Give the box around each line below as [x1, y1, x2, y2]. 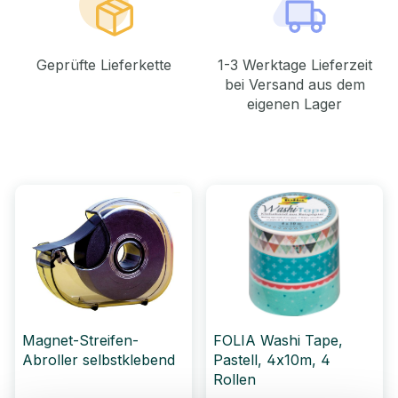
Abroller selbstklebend [22, 351, 175, 370]
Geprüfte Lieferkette [36, 56, 171, 75]
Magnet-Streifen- [22, 331, 139, 350]
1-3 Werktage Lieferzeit [217, 56, 372, 75]
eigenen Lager [247, 95, 342, 114]
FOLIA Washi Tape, [213, 331, 343, 350]
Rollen [213, 370, 256, 389]
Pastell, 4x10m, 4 [213, 351, 330, 370]
